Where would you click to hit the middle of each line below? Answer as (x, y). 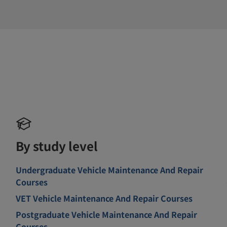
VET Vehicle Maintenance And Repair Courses (104, 198)
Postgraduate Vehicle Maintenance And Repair (107, 214)
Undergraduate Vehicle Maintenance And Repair (110, 169)
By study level (57, 145)
